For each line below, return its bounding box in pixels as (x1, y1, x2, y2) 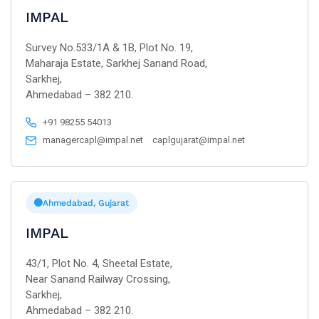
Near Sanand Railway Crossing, (26, 273, 170, 286)
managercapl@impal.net (43, 135, 144, 145)
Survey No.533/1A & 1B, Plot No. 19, (26, 41, 193, 54)
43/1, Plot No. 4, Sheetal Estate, (26, 257, 172, 270)
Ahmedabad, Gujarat (43, 198, 129, 208)
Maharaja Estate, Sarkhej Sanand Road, (26, 57, 207, 70)
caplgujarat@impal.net (152, 135, 246, 145)
